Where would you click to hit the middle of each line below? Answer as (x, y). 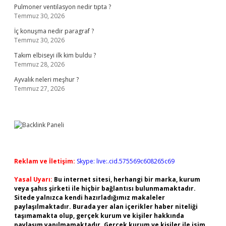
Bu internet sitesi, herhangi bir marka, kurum (127, 179)
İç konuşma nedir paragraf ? (54, 31)
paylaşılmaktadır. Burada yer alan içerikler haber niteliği (106, 207)
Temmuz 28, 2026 (39, 64)
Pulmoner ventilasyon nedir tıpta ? (63, 7)
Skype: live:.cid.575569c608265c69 (126, 161)
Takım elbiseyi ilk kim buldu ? (55, 55)
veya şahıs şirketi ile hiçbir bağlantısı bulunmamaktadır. (105, 188)
